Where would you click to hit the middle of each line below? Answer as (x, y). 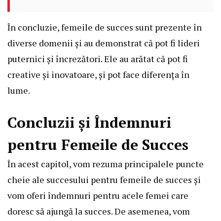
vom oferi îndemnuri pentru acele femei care (98, 196)
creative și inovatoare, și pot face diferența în (98, 75)
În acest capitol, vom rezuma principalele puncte (106, 164)
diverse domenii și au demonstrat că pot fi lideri (104, 43)
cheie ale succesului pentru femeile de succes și (104, 180)
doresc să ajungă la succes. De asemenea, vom (99, 211)
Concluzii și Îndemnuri (89, 123)
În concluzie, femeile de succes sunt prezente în (105, 27)
